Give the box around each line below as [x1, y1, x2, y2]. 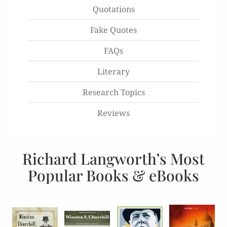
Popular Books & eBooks [28, 165, 199, 186]
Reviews [97, 107, 130, 119]
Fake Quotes [90, 24, 137, 36]
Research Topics [82, 87, 145, 98]
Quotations [92, 4, 135, 15]
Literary [97, 66, 130, 78]
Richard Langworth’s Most [22, 148, 205, 169]
